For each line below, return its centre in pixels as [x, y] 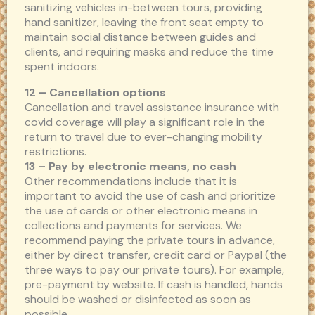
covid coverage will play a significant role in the [145, 122]
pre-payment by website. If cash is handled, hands [154, 285]
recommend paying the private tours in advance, [150, 240]
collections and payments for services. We [133, 226]
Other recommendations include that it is [131, 181]
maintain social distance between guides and [140, 37]
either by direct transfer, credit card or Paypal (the [156, 255]
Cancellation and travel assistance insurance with [152, 108]
